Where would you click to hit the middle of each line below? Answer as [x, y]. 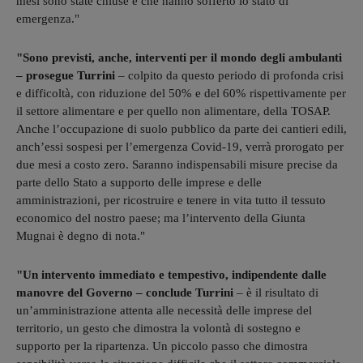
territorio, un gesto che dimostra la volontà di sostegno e [158, 328]
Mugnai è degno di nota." [81, 235]
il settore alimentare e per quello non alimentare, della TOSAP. [173, 111]
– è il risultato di [276, 292]
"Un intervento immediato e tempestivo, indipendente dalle [171, 274]
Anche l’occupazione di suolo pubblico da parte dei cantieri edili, [181, 128]
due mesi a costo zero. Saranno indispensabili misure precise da [177, 164]
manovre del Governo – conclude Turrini [125, 292]
